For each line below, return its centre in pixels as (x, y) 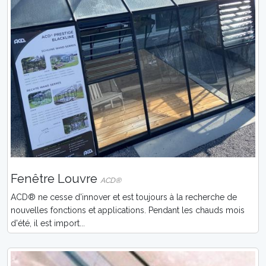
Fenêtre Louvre (56, 179)
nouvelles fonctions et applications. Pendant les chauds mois (128, 210)
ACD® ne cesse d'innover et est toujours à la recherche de (124, 197)
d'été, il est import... (48, 224)
